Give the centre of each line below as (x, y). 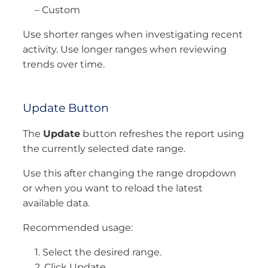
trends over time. (64, 64)
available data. (56, 203)
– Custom (57, 10)
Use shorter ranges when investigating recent (133, 34)
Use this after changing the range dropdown (130, 173)
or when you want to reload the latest (113, 188)
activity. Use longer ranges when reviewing (125, 49)
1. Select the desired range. (98, 252)
